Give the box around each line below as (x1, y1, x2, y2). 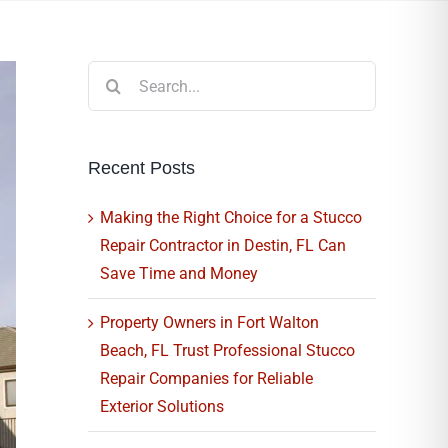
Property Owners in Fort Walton (100, 312, 319, 332)
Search (87, 64, 136, 83)
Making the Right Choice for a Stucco (100, 207, 362, 227)
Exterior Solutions (100, 396, 224, 416)
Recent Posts (88, 158, 195, 178)
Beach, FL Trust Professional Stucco (100, 340, 355, 360)
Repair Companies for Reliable (100, 368, 313, 388)
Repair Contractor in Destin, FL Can (100, 235, 346, 255)
